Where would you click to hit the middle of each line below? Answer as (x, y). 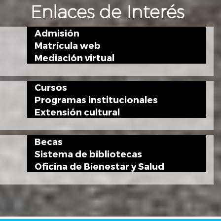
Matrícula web (68, 45)
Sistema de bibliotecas (88, 154)
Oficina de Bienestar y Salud (99, 166)
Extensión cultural (77, 112)
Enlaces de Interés (107, 12)
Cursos (51, 87)
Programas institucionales (96, 100)
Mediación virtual (74, 58)
